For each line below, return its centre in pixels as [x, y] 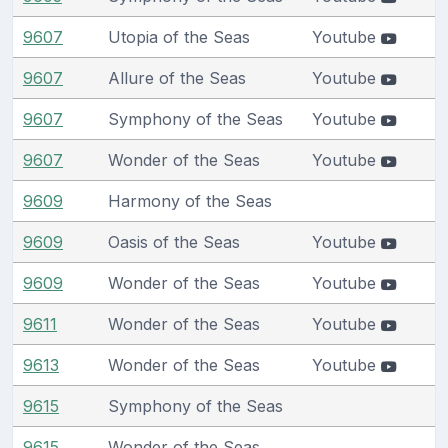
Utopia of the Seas [179, 36]
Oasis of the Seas [174, 241]
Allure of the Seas [177, 77]
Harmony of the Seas [190, 200]
